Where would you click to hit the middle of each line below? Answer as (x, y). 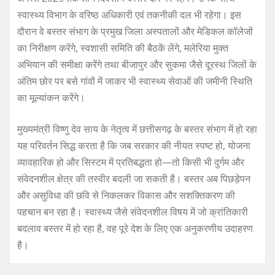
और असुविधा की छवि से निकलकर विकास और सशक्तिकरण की (126, 196)
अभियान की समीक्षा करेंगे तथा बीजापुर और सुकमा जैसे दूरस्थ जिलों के (137, 65)
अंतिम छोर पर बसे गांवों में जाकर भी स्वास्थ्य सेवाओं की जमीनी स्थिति (135, 81)
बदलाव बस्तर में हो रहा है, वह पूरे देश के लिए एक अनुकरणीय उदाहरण (135, 229)
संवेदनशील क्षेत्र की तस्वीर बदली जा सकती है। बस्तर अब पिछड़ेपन (134, 179)
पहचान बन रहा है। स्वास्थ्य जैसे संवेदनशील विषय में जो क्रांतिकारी (133, 212)
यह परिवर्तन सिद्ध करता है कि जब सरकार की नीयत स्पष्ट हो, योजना (134, 146)
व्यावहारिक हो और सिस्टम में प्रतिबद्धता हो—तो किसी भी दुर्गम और (131, 162)
